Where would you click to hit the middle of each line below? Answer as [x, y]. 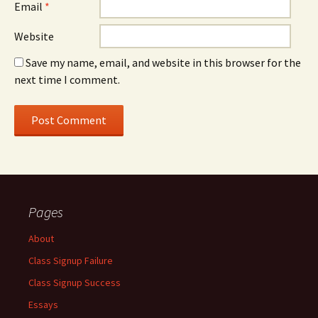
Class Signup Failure [71, 261]
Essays [43, 305]
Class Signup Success [75, 283]
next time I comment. [67, 79]
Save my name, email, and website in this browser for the [163, 62]
